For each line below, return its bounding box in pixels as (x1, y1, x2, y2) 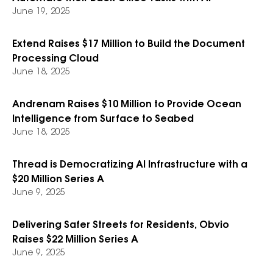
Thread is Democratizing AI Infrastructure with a (12, 160, 247, 170)
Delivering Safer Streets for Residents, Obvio (12, 221, 229, 230)
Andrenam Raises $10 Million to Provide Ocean (12, 100, 241, 110)
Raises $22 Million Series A (12, 235, 138, 245)
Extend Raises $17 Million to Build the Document (12, 40, 245, 49)
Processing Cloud (12, 54, 99, 64)
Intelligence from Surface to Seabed (12, 115, 194, 124)
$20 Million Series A (12, 175, 104, 185)
